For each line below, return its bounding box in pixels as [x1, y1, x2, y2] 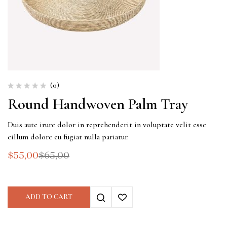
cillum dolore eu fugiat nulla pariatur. [8, 132, 129, 142]
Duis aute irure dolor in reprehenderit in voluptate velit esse [8, 120, 206, 130]
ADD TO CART [25, 193, 72, 202]
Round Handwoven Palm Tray [8, 95, 188, 114]
